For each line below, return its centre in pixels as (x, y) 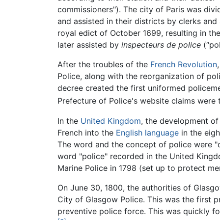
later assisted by (89, 45)
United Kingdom (111, 121)
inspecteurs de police (161, 45)
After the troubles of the (104, 65)
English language (147, 132)
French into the (87, 132)
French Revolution (184, 65)
